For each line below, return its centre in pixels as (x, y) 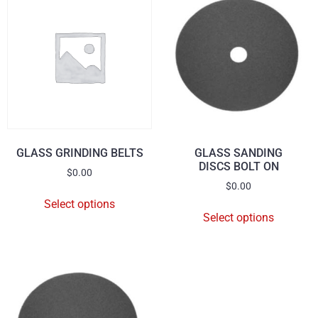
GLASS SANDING (238, 153)
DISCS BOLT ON (238, 166)
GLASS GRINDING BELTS (79, 153)
